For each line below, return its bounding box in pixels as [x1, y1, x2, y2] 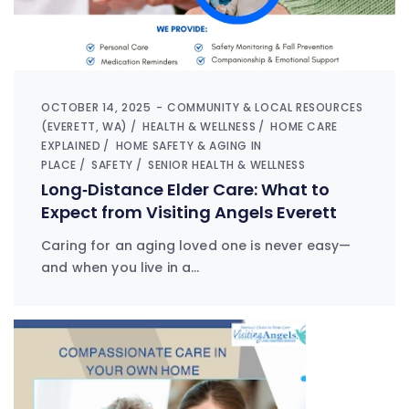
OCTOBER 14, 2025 [41, 99, 152, 115]
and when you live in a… [41, 257, 200, 277]
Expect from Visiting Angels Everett [41, 200, 337, 224]
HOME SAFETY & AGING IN [115, 137, 262, 153]
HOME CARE [270, 118, 338, 134]
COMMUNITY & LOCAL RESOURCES [167, 99, 363, 115]
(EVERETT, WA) [41, 118, 128, 134]
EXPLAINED [41, 137, 101, 153]
